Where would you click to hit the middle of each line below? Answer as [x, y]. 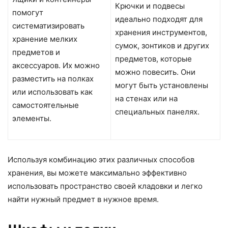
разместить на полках [53, 79]
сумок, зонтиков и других [162, 46]
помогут [28, 13]
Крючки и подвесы [150, 6]
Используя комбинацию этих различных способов [101, 160]
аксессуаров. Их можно [56, 66]
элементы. [32, 119]
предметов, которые [153, 59]
